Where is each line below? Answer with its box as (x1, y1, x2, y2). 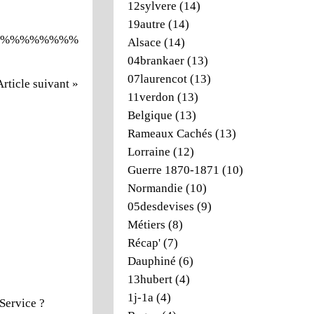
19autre (128, 18, 165, 31)
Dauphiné (128, 254, 176, 268)
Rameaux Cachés (128, 127, 212, 140)
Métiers (128, 218, 165, 231)
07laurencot (128, 72, 187, 86)
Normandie (128, 182, 183, 195)
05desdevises (128, 200, 194, 213)
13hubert (128, 273, 172, 286)
